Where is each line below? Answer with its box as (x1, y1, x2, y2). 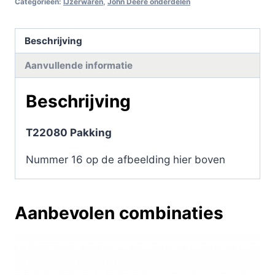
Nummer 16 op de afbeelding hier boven (26, 153, 225, 166)
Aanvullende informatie (25, 59, 133, 71)
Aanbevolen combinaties (15, 203, 223, 224)
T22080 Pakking (26, 126, 112, 139)
